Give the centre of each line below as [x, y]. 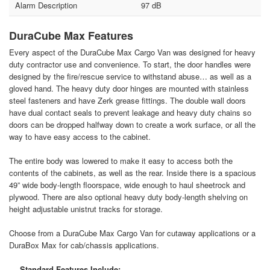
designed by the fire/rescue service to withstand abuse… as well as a [130, 77]
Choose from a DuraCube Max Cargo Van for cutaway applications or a [133, 233]
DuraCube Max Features [71, 36]
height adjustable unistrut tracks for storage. [86, 209]
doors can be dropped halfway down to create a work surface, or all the [133, 125]
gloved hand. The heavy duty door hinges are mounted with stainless [129, 89]
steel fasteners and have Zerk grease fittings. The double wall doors [128, 101]
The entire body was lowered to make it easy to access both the [121, 161]
